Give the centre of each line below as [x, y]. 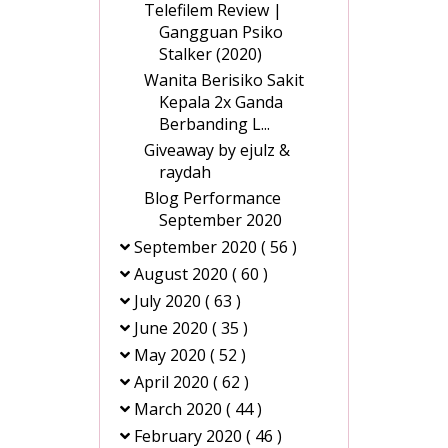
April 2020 [173, 382]
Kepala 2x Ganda [221, 102]
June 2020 [173, 328]
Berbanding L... [214, 124]
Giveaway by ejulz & [217, 150]
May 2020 [172, 355]
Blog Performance [212, 198]
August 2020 [183, 274]
